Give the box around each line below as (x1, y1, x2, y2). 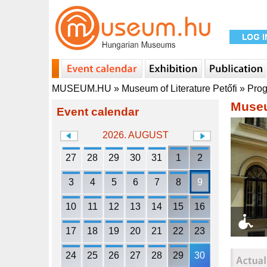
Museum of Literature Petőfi (122, 83, 237, 94)
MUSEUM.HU (52, 83, 111, 94)
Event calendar (57, 105, 139, 118)
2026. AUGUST (103, 130, 169, 140)
